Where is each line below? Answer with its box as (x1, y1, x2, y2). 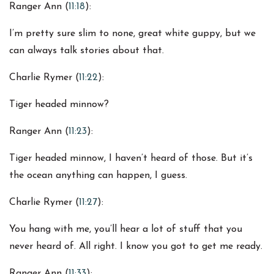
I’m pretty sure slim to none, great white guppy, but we (9, 29, 256, 39)
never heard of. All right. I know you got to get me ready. (9, 242, 262, 252)
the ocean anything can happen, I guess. (9, 171, 187, 181)
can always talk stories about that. (9, 46, 164, 56)
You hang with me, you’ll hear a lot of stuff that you (9, 224, 242, 235)
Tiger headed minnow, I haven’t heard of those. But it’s (9, 154, 253, 164)
